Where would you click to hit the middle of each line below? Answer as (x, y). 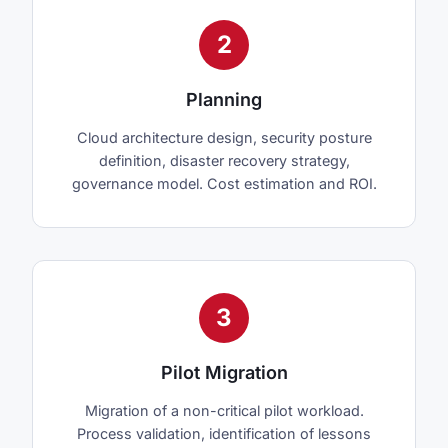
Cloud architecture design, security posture (224, 138)
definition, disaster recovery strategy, (224, 161)
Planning (224, 100)
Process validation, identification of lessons (224, 434)
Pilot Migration (224, 373)
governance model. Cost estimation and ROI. (224, 184)
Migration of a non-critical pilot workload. (224, 411)
